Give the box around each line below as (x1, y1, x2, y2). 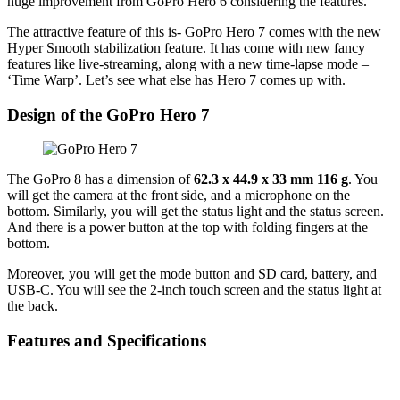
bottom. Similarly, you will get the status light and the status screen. (7, 204, 384, 220)
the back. (7, 298, 62, 314)
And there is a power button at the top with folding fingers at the (7, 220, 368, 236)
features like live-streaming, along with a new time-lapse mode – (7, 55, 369, 71)
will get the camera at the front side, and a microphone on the (7, 187, 350, 204)
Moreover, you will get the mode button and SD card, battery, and (7, 266, 377, 282)
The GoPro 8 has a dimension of (7, 171, 194, 187)
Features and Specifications (7, 331, 206, 351)
